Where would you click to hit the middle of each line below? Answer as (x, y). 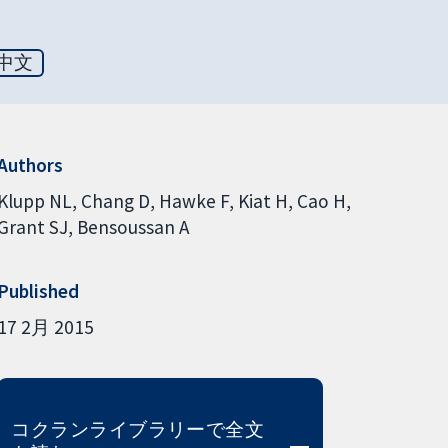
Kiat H (262, 200)
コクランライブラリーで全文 (138, 428)
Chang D (115, 200)
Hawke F (193, 200)
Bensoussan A (132, 226)
